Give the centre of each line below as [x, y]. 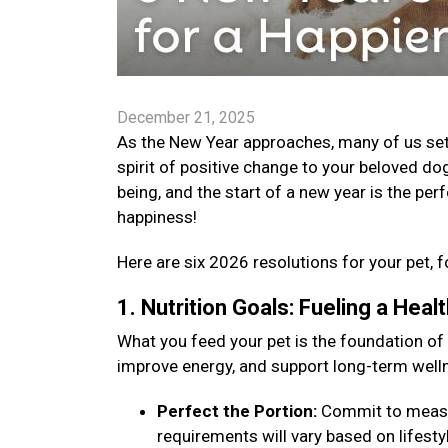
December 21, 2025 [186, 117]
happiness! [159, 217]
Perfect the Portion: [237, 411]
